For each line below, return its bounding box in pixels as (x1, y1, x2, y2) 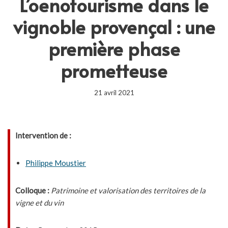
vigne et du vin (15, 198, 64, 207)
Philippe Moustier (25, 158, 86, 167)
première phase (48, 36, 180, 61)
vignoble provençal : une (13, 14, 215, 39)
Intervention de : (15, 131, 71, 140)
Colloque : (15, 186, 49, 195)
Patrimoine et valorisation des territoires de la (49, 186, 206, 195)
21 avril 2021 (94, 89, 134, 97)
